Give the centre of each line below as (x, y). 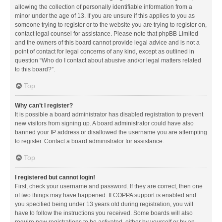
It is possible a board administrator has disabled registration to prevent (109, 114)
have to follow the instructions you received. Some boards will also (104, 213)
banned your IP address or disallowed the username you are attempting (111, 132)
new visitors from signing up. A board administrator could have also (104, 123)
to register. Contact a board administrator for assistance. (89, 141)
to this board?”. (35, 69)
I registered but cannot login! (55, 177)
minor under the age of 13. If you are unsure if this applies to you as (105, 16)
